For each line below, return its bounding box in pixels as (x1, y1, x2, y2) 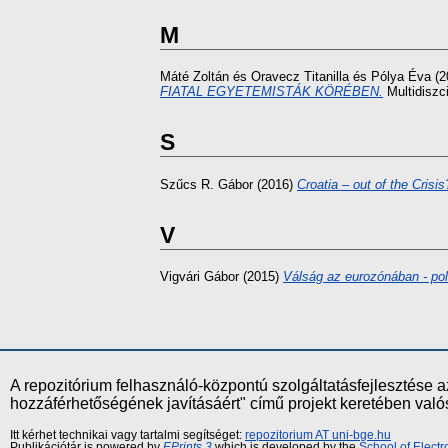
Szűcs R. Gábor (160, 176, 253, 192)
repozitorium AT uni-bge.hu (245, 428, 391, 441)
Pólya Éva (371, 69, 431, 85)
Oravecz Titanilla (251, 69, 349, 85)
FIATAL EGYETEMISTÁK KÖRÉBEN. (160, 84, 383, 100)
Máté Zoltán (160, 69, 229, 85)
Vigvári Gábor (160, 268, 239, 284)
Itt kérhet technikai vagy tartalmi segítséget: (10, 428, 245, 441)
